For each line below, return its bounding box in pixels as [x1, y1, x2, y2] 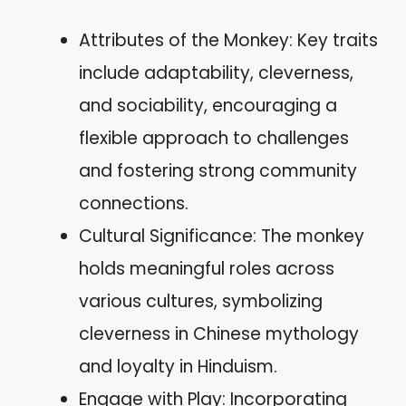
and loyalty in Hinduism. [79, 354, 277, 379]
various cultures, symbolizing [79, 289, 323, 314]
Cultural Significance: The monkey [79, 224, 364, 248]
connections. [79, 191, 188, 216]
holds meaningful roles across [79, 256, 334, 281]
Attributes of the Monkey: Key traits [79, 28, 378, 53]
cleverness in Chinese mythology [79, 322, 359, 346]
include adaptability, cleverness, [79, 61, 353, 85]
